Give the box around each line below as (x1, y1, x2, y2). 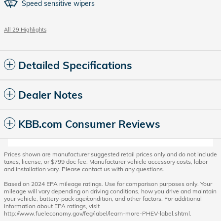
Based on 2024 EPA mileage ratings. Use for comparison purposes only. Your (4, 180, 212, 187)
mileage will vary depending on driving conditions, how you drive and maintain (4, 187, 217, 195)
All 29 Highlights (4, 26, 46, 33)
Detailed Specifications (18, 58, 132, 72)
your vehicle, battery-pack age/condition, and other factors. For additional (4, 194, 202, 202)
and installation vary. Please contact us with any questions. (4, 165, 164, 173)
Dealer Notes (18, 88, 83, 101)
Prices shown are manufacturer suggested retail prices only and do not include (4, 150, 217, 158)
